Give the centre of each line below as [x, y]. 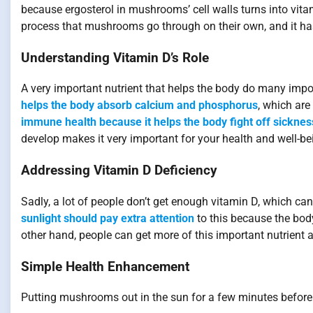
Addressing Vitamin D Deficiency [119, 171]
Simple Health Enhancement [105, 267]
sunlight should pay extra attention [108, 218]
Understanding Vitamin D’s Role [115, 58]
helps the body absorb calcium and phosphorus [139, 105]
